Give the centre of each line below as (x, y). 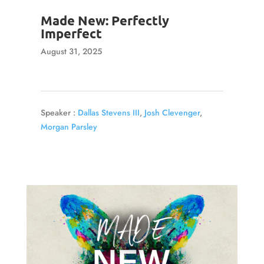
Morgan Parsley (69, 127)
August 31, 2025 (71, 51)
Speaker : (58, 113)
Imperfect (71, 33)
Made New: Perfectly (105, 20)
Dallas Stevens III (108, 113)
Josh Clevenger (172, 113)
